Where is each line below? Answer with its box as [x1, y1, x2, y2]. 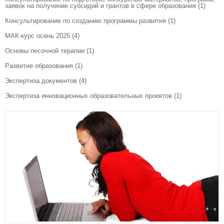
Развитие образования [5, 62, 73, 69]
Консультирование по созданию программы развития [5, 17, 166, 24]
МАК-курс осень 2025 [5, 32, 70, 39]
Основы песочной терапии [5, 47, 84, 54]
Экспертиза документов [5, 77, 77, 84]
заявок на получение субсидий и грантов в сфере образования [5, 2, 196, 9]
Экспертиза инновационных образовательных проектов [5, 92, 172, 99]
